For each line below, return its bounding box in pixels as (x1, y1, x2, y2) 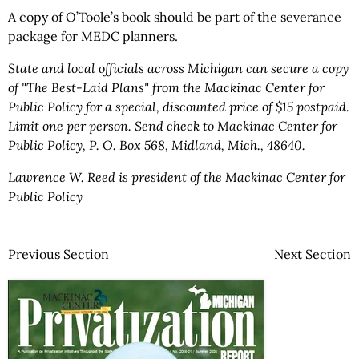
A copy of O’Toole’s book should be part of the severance (8, 9, 341, 25)
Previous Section (8, 246, 109, 262)
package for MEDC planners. (8, 28, 178, 44)
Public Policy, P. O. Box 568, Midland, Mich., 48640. (8, 137, 305, 153)
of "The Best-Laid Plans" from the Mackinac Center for (8, 79, 325, 95)
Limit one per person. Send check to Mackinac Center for (8, 118, 337, 134)
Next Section (274, 246, 351, 262)
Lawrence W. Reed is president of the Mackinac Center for (8, 169, 345, 185)
